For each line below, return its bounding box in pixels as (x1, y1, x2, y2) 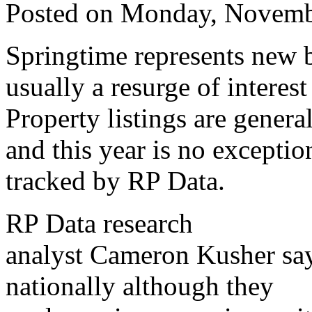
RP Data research (6, 208, 193, 238)
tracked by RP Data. (6, 165, 225, 196)
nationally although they (6, 270, 274, 301)
